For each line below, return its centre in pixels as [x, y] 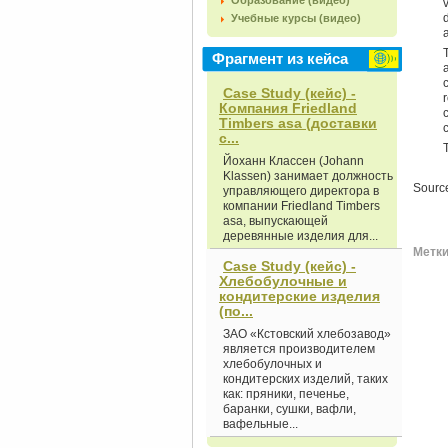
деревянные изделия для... [300, 236]
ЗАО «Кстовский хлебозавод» [307, 334]
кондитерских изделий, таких [305, 379]
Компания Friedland [288, 108]
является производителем [299, 349]
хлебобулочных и [272, 364]
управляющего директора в [301, 191]
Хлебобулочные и [283, 281]
